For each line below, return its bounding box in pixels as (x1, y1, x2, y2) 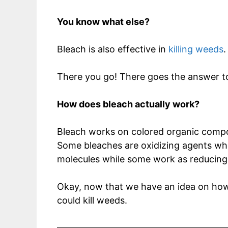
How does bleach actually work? (57, 98, 199, 109)
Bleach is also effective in (57, 43, 168, 54)
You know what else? (57, 16, 150, 27)
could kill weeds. (57, 194, 127, 206)
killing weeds (168, 43, 223, 54)
